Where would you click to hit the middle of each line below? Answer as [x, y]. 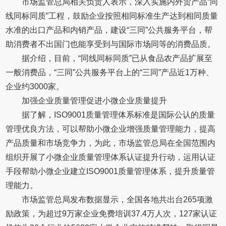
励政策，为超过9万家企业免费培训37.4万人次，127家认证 [111, 214]
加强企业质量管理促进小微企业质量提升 [95, 101]
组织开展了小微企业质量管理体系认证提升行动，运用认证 [111, 157]
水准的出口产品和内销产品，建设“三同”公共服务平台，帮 [109, 30]
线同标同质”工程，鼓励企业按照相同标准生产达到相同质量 [112, 16]
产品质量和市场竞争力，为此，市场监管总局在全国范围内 [111, 143]
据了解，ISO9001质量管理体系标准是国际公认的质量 [119, 115]
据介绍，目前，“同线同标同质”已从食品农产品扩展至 [117, 58]
